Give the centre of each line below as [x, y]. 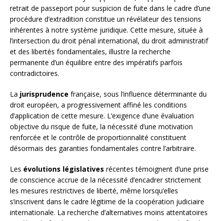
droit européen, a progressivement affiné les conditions [98, 105]
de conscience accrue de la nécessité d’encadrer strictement [106, 180]
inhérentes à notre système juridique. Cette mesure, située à [106, 30]
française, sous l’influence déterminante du [138, 94]
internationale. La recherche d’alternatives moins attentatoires [109, 212]
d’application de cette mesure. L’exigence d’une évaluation [102, 115]
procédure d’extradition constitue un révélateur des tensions [106, 19]
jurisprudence [44, 94]
